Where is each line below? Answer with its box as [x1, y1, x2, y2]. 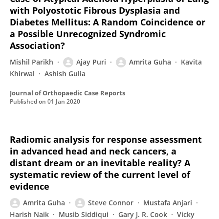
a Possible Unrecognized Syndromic [10, 28, 166, 40]
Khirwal [10, 69, 35, 78]
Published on [10, 97, 47, 106]
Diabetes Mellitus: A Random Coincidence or [10, 16, 205, 28]
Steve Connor [88, 198, 133, 207]
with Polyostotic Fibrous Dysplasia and [10, 4, 180, 16]
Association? [10, 40, 65, 51]
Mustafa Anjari [143, 198, 192, 207]
